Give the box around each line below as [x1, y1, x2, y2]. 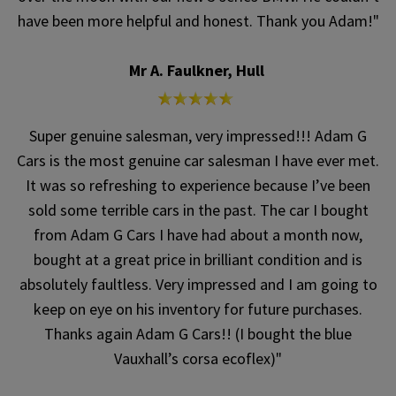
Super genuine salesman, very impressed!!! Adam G [29, 126, 367, 147]
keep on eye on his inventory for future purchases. [34, 299, 362, 320]
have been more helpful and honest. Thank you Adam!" [17, 11, 379, 32]
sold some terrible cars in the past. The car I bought [27, 200, 369, 221]
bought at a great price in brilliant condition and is [34, 249, 362, 270]
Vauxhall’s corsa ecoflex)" [114, 348, 282, 369]
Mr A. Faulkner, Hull [128, 60, 268, 81]
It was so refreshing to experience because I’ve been [26, 175, 370, 196]
